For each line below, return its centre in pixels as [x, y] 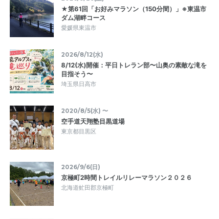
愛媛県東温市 [79, 27]
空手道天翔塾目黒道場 [93, 121]
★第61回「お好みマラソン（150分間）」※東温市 [134, 9]
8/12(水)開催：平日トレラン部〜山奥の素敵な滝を [134, 65]
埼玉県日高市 [79, 84]
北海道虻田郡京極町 [88, 187]
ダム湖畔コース [83, 17]
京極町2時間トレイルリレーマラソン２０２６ [127, 177]
